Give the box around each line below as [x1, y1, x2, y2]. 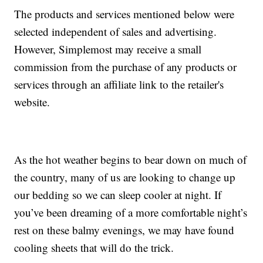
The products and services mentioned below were [14, 6, 235, 22]
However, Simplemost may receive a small [14, 42, 202, 57]
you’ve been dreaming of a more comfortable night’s [14, 205, 248, 220]
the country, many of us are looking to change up [14, 170, 236, 185]
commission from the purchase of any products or [14, 59, 237, 75]
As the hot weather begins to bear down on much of [14, 152, 247, 167]
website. [14, 95, 50, 110]
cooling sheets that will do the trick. [14, 240, 174, 255]
